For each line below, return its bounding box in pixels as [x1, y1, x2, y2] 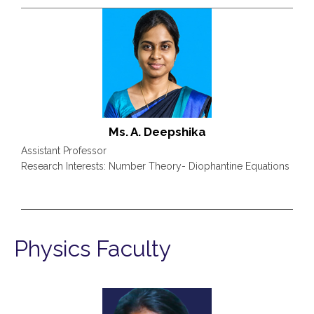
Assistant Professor [21, 144, 107, 156]
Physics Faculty [14, 235, 171, 261]
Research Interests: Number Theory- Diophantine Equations [21, 160, 289, 172]
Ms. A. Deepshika [108, 124, 206, 139]
